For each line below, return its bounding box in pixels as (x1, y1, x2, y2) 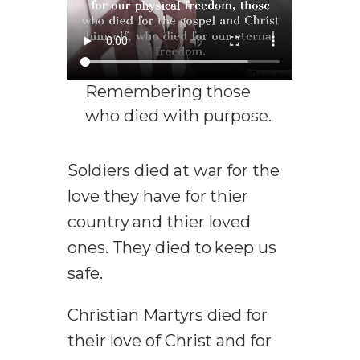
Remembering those (85, 82, 252, 102)
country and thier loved (67, 212, 252, 232)
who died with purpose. (85, 106, 272, 126)
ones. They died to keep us (67, 238, 276, 258)
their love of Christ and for (67, 331, 272, 351)
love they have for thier (67, 186, 249, 207)
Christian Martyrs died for (67, 305, 268, 325)
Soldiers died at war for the (67, 161, 280, 181)
